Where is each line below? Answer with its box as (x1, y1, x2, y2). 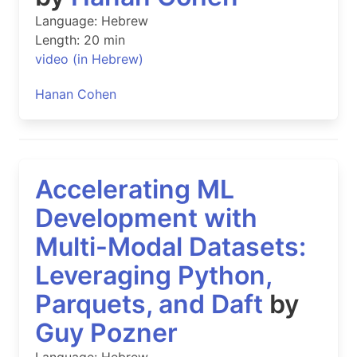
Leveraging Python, (35, 260, 272, 292)
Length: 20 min (35, 32, 125, 49)
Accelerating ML (35, 174, 234, 206)
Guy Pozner (35, 317, 178, 349)
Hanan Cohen (35, 86, 116, 103)
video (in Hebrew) (35, 51, 143, 68)
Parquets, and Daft (35, 288, 263, 320)
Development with (35, 202, 257, 234)
